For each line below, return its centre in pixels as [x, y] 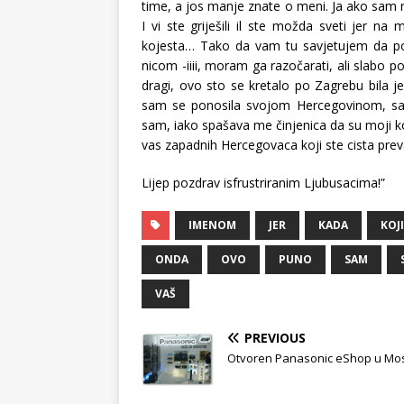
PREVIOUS [275, 337]
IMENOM [212, 225]
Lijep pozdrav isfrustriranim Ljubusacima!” [263, 182]
